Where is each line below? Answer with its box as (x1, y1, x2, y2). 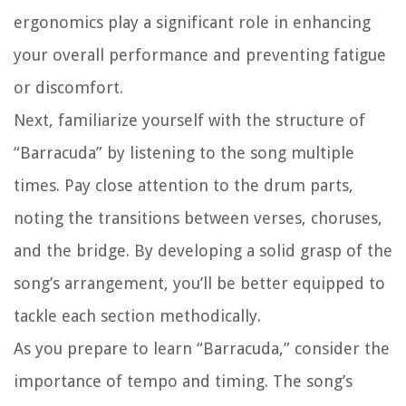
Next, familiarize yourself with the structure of (14, 111, 365, 130)
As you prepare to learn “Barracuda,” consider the (14, 339, 390, 359)
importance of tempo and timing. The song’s (14, 372, 353, 391)
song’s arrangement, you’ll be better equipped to (14, 274, 385, 294)
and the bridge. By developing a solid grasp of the (14, 241, 392, 261)
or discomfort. (14, 78, 123, 98)
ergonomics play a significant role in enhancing (14, 13, 371, 33)
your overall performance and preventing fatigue (14, 45, 386, 65)
